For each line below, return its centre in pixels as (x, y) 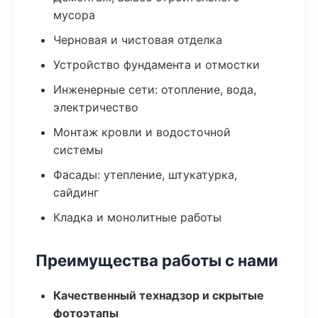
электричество (96, 107)
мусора (74, 15)
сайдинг (76, 192)
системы (78, 150)
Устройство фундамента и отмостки (157, 65)
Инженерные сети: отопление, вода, (155, 89)
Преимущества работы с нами (157, 260)
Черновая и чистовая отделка (138, 40)
